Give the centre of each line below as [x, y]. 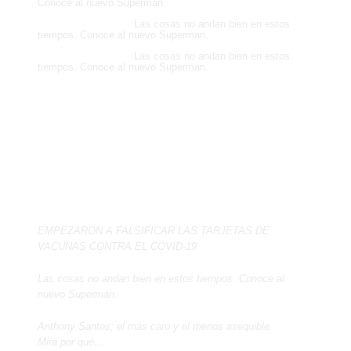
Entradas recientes [104, 188]
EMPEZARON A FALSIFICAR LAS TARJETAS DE [154, 230]
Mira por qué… [71, 342]
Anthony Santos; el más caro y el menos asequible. [155, 326]
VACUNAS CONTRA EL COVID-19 [117, 246]
